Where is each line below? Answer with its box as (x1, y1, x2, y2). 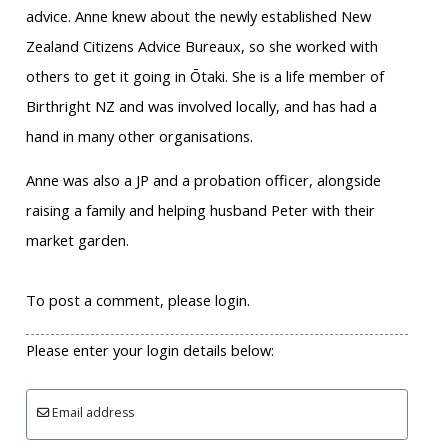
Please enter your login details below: (25, 340, 274, 361)
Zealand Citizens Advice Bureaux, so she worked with (25, 36, 378, 57)
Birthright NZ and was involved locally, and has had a (25, 96, 377, 117)
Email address (49, 404, 134, 422)
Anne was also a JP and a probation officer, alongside (25, 170, 381, 191)
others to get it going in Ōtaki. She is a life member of (25, 66, 388, 87)
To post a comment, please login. (25, 290, 250, 311)
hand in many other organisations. (25, 126, 253, 147)
